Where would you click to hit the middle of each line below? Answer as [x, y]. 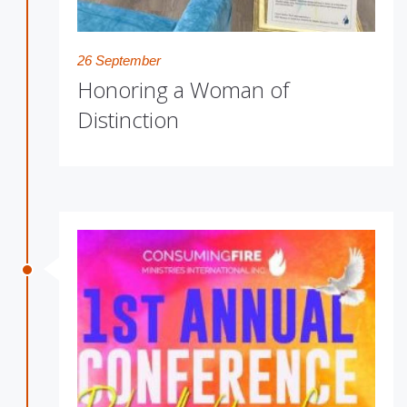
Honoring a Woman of [183, 90]
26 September [119, 61]
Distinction [128, 120]
